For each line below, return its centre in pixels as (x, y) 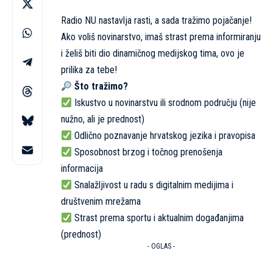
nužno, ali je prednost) (103, 119)
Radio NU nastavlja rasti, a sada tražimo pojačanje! (156, 21)
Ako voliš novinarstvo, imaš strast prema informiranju (161, 37)
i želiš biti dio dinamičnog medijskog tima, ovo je (153, 54)
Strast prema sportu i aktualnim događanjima (158, 218)
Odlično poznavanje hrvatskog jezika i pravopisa (164, 136)
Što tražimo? (101, 87)
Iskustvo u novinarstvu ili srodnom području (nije (164, 103)
